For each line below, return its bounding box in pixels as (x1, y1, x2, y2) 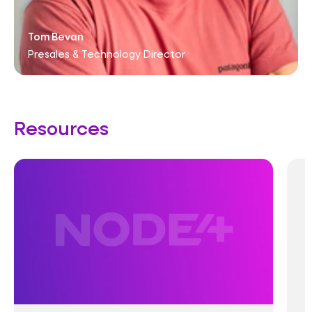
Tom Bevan (28, 30, 84, 44)
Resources (14, 115, 109, 140)
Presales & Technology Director (28, 47, 185, 61)
